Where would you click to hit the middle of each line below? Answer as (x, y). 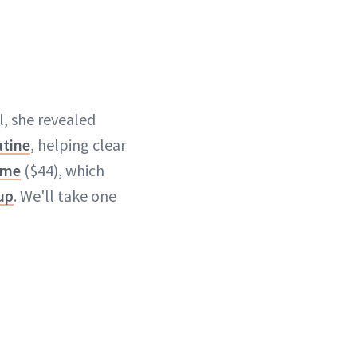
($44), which (63, 171)
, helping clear (78, 145)
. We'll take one (65, 196)
